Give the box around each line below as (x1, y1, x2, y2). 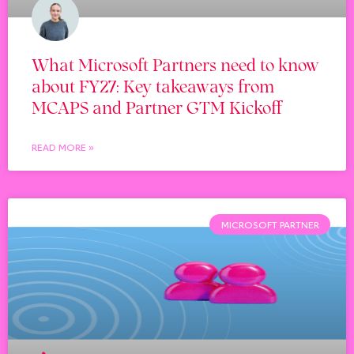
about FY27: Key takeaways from (32, 73, 274, 98)
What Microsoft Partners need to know (32, 51, 319, 77)
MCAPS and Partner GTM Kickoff (32, 94, 282, 119)
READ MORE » (32, 140, 94, 154)
